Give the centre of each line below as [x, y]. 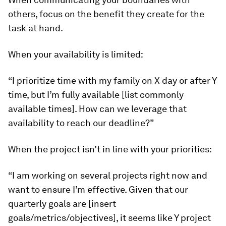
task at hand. [36, 28]
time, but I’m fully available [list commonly [96, 95]
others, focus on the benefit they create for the [106, 14]
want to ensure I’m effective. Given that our [98, 189]
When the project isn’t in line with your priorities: [110, 149]
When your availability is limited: [76, 54]
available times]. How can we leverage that [97, 109]
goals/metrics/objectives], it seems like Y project [109, 218]
